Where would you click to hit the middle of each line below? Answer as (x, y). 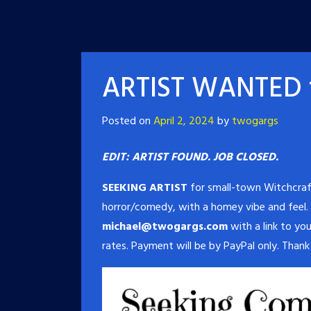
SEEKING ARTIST (145, 188)
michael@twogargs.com (165, 227)
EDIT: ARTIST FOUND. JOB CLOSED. (190, 157)
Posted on (128, 121)
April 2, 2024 (184, 121)
